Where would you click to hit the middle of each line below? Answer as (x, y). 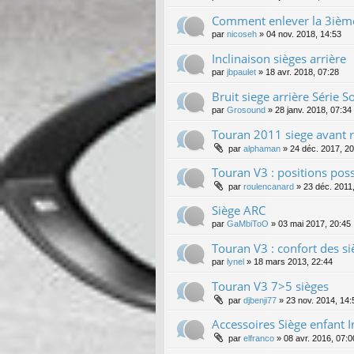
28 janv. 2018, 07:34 (313, 109)
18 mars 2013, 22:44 (293, 261)
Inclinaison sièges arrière (279, 58)
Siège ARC (239, 210)
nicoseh (242, 34)
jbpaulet (241, 72)
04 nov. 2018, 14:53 (304, 34)
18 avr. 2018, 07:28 (302, 72)
